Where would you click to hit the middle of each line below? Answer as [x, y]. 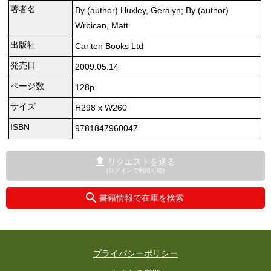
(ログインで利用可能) [135, 171]
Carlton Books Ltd [109, 46]
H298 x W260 [101, 108]
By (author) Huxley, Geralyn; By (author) [152, 11]
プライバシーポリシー [135, 254]
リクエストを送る [141, 162]
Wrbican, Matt [101, 26]
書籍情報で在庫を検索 [141, 198]
